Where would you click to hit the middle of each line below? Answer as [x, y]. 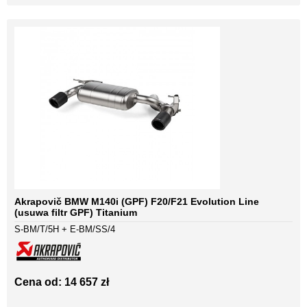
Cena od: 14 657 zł [62, 282]
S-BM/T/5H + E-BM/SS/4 [65, 230]
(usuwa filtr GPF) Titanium [76, 213]
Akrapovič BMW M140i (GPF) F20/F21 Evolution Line [137, 202]
